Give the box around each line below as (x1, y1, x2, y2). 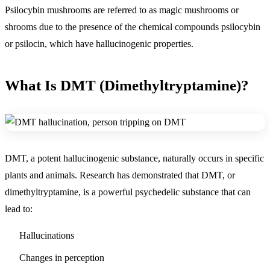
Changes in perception (19, 252, 104, 263)
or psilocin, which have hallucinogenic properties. (5, 38, 193, 49)
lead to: (5, 203, 33, 214)
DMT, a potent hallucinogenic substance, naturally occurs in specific (5, 152, 264, 163)
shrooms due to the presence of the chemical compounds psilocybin (5, 21, 260, 32)
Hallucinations (19, 230, 74, 240)
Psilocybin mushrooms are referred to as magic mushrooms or (5, 4, 239, 15)
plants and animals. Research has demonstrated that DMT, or (5, 169, 235, 180)
